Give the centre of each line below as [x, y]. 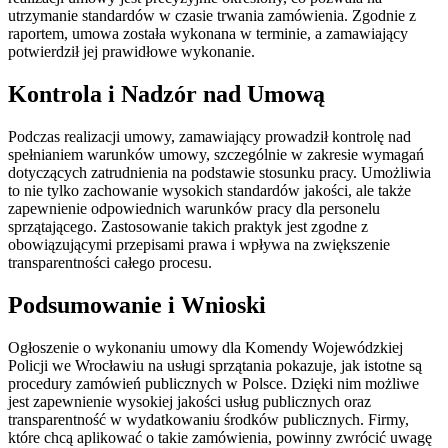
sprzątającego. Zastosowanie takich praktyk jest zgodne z [188, 226]
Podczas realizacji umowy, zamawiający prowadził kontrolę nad [209, 136]
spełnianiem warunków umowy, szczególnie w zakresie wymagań [216, 154]
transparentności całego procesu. [110, 262]
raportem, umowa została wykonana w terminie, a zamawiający [208, 33]
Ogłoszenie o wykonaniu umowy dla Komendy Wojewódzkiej [205, 347]
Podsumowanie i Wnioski [137, 304]
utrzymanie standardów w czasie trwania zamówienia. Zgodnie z [212, 15]
